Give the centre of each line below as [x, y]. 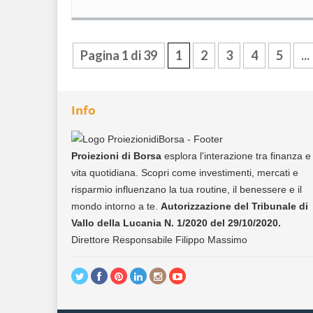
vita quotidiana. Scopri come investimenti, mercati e [185, 173]
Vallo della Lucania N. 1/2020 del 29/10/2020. [176, 223]
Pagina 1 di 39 [119, 55]
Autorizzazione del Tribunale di [234, 206]
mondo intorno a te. [116, 206]
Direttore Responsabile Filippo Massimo [159, 240]
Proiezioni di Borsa [118, 156]
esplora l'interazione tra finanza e [238, 156]
